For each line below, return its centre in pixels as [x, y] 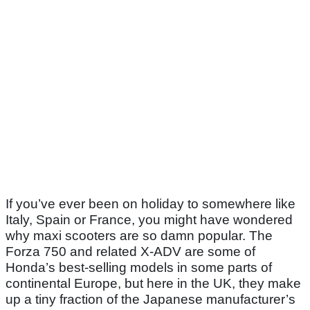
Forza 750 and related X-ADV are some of [130, 252]
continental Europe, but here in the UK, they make [153, 284]
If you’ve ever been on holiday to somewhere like [151, 204]
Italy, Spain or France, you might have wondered [149, 220]
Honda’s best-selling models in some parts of [139, 268]
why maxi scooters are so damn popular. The [139, 236]
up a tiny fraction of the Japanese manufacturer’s [151, 300]
